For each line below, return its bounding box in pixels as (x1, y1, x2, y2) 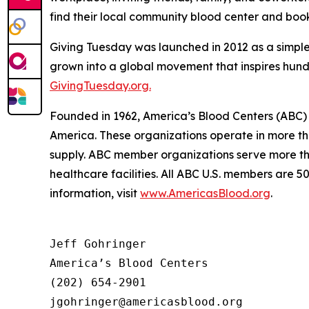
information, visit (50, 186, 140, 200)
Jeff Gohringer (50, 237, 146, 250)
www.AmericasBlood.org (140, 186, 270, 200)
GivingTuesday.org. (50, 79, 151, 92)
